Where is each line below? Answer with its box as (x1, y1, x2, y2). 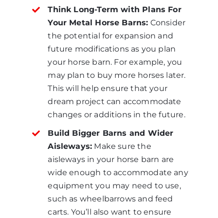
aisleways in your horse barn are (48, 155, 174, 164)
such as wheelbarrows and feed (48, 194, 173, 204)
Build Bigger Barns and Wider (48, 128, 174, 138)
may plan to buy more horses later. (48, 71, 186, 80)
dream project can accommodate (48, 97, 182, 107)
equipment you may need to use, (48, 181, 181, 191)
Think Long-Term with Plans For (48, 5, 182, 15)
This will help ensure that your (48, 84, 167, 93)
